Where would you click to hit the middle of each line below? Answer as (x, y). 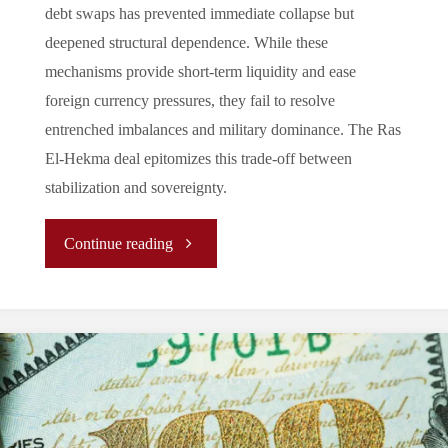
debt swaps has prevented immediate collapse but (199, 14)
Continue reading (119, 244)
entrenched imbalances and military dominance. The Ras (222, 130)
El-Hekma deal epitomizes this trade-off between (198, 159)
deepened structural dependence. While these (186, 43)
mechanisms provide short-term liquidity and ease (200, 72)
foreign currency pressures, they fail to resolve (189, 101)
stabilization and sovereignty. (135, 188)
